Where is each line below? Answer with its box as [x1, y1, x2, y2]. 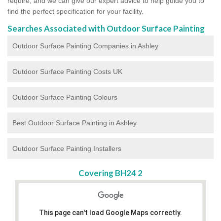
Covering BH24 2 [78, 167, 143, 178]
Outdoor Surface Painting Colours [12, 93, 117, 101]
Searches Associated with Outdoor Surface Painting [7, 23, 205, 34]
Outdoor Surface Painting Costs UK [12, 67, 122, 75]
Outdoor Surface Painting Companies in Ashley [12, 41, 158, 50]
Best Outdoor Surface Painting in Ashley [12, 118, 137, 127]
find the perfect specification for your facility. [7, 7, 146, 15]
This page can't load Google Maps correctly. [39, 208, 182, 217]
